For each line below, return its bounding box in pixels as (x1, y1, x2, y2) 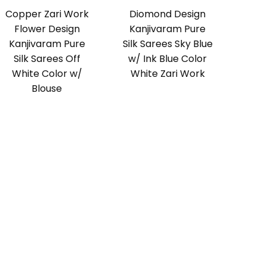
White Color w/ (11, 67, 82, 81)
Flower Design (14, 22, 80, 36)
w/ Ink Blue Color (128, 52, 207, 66)
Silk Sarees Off (13, 52, 80, 66)
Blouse (32, 82, 63, 96)
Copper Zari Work (5, 7, 89, 21)
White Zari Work (130, 67, 205, 81)
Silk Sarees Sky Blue (122, 37, 213, 51)
